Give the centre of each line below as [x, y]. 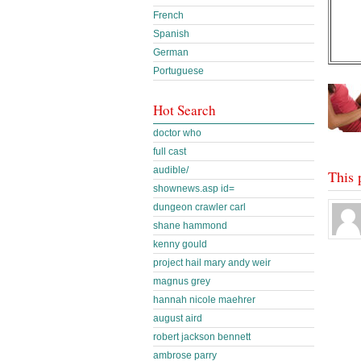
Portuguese [178, 71]
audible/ [171, 170]
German [171, 52]
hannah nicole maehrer [204, 300]
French [168, 15]
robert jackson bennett [202, 337]
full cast [170, 151]
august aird [178, 318]
